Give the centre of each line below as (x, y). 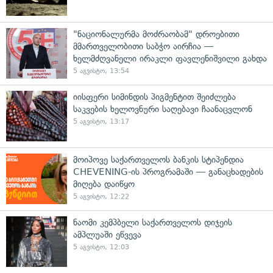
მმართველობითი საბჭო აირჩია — (143, 46)
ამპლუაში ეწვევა (107, 234)
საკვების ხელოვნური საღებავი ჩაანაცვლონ (163, 109)
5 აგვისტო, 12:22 (101, 196)
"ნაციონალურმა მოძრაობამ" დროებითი (156, 34)
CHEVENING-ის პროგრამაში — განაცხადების (168, 172)
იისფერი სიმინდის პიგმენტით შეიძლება (154, 97)
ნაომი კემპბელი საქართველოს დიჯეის (153, 222)
